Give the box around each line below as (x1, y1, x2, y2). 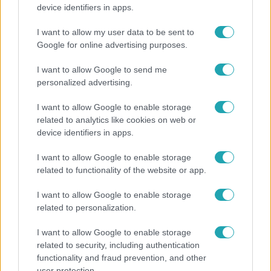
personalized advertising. (37, 77, 132, 87)
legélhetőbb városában (9, 21, 126, 33)
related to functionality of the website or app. (37, 165, 206, 175)
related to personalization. (37, 203, 136, 212)
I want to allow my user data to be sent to (37, 27, 194, 37)
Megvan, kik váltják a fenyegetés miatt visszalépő (9, 214, 256, 226)
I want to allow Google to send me (37, 65, 167, 74)
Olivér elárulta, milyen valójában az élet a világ (9, 8, 243, 19)
